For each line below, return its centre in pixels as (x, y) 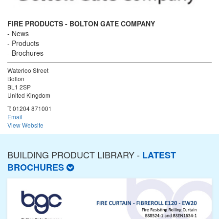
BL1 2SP (19, 87)
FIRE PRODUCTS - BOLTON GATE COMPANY (81, 24)
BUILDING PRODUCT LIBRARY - (75, 155)
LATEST (159, 155)
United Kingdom (29, 95)
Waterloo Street (28, 70)
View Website (25, 125)
